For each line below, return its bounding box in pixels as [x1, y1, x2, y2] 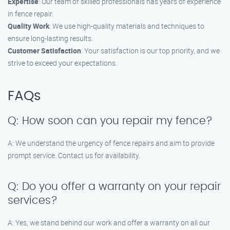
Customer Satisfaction [8, 46, 81, 55]
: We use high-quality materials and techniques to [49, 21, 204, 31]
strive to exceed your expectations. [8, 58, 117, 68]
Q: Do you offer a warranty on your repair [8, 181, 221, 192]
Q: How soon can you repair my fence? [8, 116, 213, 126]
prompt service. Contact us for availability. [8, 150, 140, 160]
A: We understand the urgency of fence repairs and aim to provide [8, 138, 215, 148]
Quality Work [8, 21, 49, 31]
